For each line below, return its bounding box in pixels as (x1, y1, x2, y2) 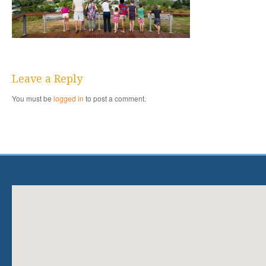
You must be (12, 93, 53, 103)
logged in (53, 93, 84, 103)
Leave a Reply (12, 72, 83, 85)
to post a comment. (84, 93, 146, 103)
